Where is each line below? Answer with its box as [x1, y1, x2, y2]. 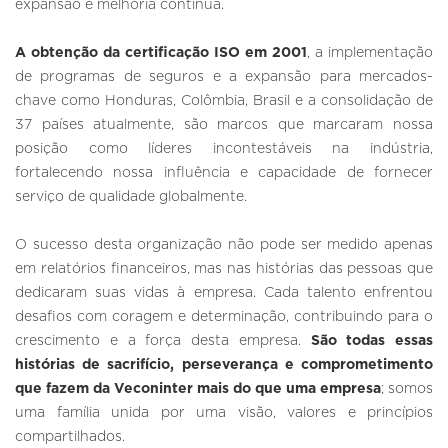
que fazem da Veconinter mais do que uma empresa [15, 382, 381, 397]
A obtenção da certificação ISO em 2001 [15, 46, 307, 61]
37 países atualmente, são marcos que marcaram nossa [15, 118, 433, 133]
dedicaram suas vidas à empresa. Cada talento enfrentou [15, 286, 433, 301]
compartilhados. [15, 430, 125, 445]
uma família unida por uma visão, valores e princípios [15, 406, 433, 421]
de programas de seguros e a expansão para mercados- [15, 70, 433, 85]
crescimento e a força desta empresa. [15, 334, 311, 349]
